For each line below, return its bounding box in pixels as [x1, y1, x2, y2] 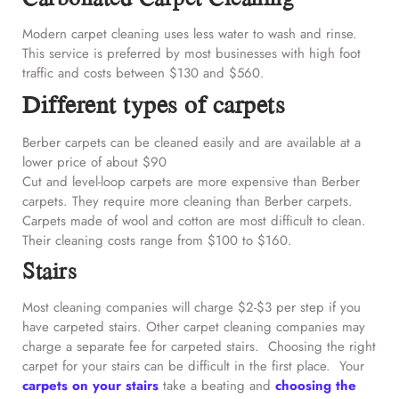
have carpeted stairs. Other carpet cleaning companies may [22, 316, 365, 337]
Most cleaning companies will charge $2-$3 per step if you [22, 297, 361, 317]
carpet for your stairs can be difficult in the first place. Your [22, 355, 364, 376]
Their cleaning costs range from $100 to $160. [22, 230, 292, 250]
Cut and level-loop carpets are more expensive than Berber [22, 171, 360, 191]
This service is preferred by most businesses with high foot [22, 43, 361, 63]
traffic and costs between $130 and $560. [22, 62, 265, 83]
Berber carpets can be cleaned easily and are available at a [22, 132, 361, 152]
